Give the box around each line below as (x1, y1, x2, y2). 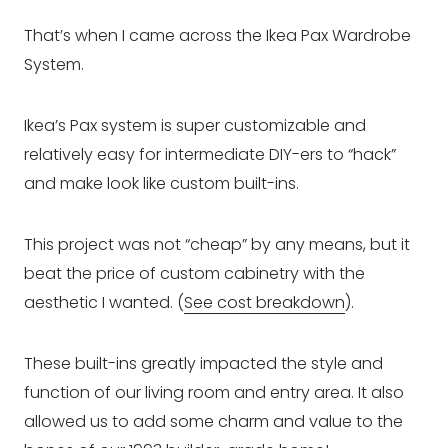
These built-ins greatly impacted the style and (24, 351, 383, 375)
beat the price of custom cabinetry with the (24, 261, 365, 285)
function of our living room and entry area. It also (24, 380, 404, 404)
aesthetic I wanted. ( (24, 290, 184, 314)
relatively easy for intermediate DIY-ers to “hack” (24, 142, 396, 166)
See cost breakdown (184, 290, 345, 314)
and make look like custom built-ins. (24, 171, 299, 195)
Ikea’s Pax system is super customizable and (24, 113, 366, 137)
